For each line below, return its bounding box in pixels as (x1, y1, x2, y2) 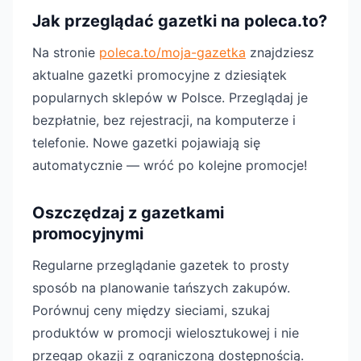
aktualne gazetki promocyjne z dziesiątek (32, 67, 287, 83)
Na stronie (32, 44, 99, 60)
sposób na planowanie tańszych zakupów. (32, 280, 290, 296)
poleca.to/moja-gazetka (99, 44, 246, 60)
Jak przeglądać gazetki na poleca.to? (32, 11, 327, 31)
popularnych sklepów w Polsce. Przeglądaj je (32, 89, 308, 106)
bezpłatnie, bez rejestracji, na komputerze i (32, 112, 296, 128)
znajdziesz (246, 44, 314, 60)
